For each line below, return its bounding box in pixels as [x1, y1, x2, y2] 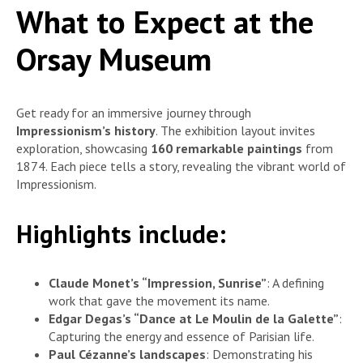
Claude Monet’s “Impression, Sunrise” [49, 274, 267, 291]
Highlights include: [16, 216, 226, 250]
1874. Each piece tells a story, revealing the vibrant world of [16, 158, 346, 175]
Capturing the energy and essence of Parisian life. [49, 327, 314, 344]
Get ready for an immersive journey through [16, 105, 251, 122]
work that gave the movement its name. [49, 292, 270, 309]
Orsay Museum [16, 38, 211, 79]
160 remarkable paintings [151, 140, 302, 157]
